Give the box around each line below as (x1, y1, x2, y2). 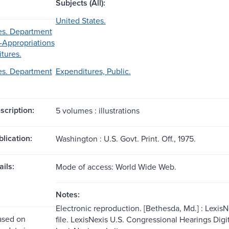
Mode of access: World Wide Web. (55, 161, 176, 172)
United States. (55, 14, 106, 26)
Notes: (55, 188, 80, 200)
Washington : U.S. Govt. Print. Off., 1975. (55, 132, 196, 144)
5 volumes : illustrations (55, 104, 140, 116)
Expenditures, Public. (55, 65, 131, 77)
